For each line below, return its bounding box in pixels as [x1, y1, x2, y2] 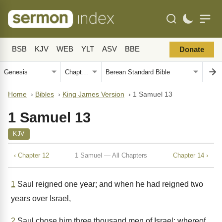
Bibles [35, 91, 54, 98]
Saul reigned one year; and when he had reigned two [15, 180, 203, 188]
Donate [179, 46, 204, 54]
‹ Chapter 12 [14, 151, 49, 159]
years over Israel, [11, 194, 71, 203]
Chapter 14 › [173, 151, 208, 159]
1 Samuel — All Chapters [75, 151, 147, 159]
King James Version [62, 91, 124, 98]
